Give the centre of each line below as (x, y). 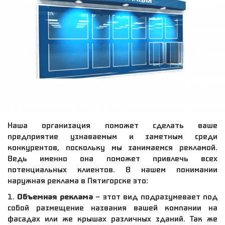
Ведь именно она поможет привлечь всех (113, 158)
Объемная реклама (55, 196)
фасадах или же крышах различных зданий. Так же (113, 218)
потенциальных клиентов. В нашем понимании (113, 169)
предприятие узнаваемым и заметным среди (113, 136)
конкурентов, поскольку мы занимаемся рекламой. (113, 147)
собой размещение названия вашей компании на (113, 207)
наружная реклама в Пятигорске (69, 180)
